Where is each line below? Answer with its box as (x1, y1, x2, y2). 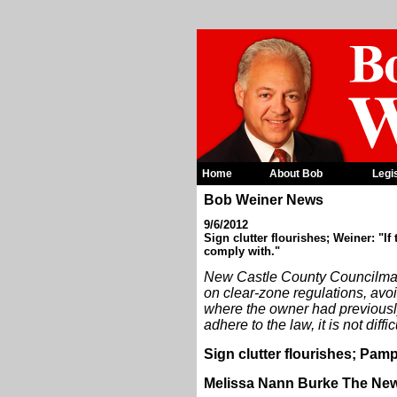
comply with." (204, 245, 280, 258)
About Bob (269, 167, 323, 180)
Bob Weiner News (204, 192, 323, 207)
